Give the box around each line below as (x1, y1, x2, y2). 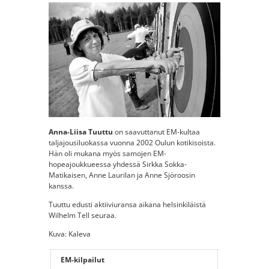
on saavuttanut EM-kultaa (112, 126, 200, 137)
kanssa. (48, 180, 76, 191)
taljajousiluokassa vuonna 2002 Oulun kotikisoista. (48, 137, 216, 148)
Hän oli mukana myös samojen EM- (48, 148, 166, 159)
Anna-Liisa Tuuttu (48, 126, 113, 137)
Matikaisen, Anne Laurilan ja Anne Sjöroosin (48, 169, 195, 180)
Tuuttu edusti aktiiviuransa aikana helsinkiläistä (48, 199, 206, 210)
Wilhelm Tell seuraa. (48, 210, 116, 220)
